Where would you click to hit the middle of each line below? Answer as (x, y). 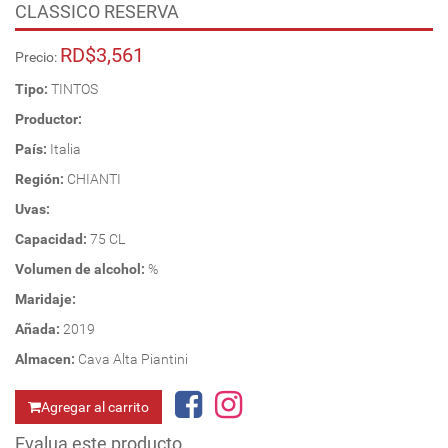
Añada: (39, 328)
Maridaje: (45, 298)
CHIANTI (94, 178)
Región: (41, 178)
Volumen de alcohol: (81, 268)
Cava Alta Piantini (133, 358)
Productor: (48, 118)
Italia (65, 148)
